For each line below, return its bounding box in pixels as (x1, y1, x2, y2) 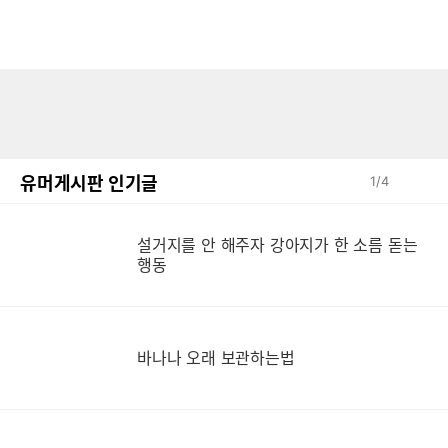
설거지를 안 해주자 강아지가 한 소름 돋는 (137, 235, 418, 256)
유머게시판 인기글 (20, 173, 159, 195)
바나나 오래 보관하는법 (137, 348, 295, 369)
